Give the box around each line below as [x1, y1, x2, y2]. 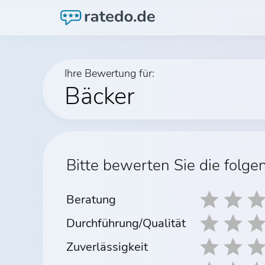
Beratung [66, 191, 116, 208]
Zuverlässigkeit [66, 238, 148, 255]
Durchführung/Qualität [66, 215, 186, 231]
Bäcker [64, 80, 135, 112]
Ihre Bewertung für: [64, 66, 154, 80]
